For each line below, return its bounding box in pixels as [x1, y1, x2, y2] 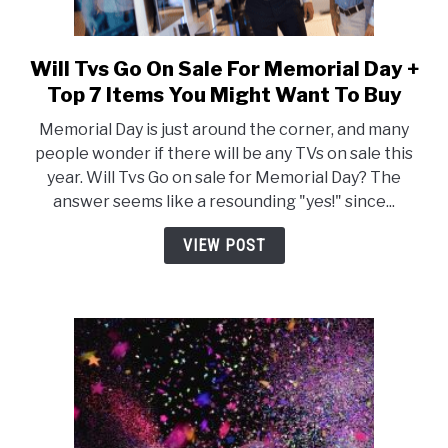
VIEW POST [182, 236, 266, 256]
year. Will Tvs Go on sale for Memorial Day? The [47, 168, 401, 188]
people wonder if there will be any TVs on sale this [35, 144, 413, 164]
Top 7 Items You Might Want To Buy [46, 83, 402, 108]
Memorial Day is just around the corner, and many [39, 120, 409, 140]
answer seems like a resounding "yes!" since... [53, 192, 395, 212]
